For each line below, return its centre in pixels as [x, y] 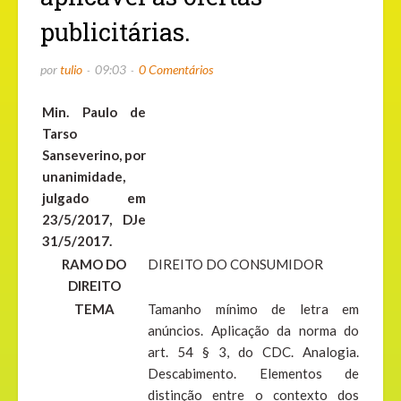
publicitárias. [115, 32]
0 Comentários [176, 70]
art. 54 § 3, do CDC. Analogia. [253, 352]
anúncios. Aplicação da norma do [253, 331]
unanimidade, [84, 177]
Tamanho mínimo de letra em [253, 309]
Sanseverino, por [94, 155]
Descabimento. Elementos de [253, 374]
